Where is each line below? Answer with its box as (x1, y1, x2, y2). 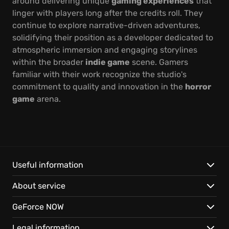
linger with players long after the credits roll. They (12, 8, 203, 18)
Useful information (12, 160, 83, 170)
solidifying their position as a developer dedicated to (12, 33, 213, 42)
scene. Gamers (130, 57, 188, 67)
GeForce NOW (12, 202, 64, 212)
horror (185, 82, 211, 91)
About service (12, 181, 65, 191)
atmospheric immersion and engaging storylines (12, 45, 197, 55)
